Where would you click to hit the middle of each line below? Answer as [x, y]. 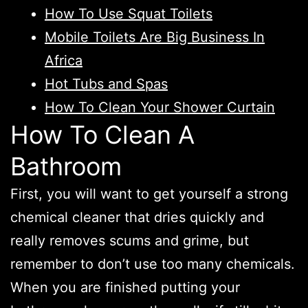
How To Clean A [102, 134]
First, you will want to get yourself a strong [149, 194]
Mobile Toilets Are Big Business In [155, 37]
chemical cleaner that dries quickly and [137, 217]
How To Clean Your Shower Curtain [160, 107]
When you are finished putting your [125, 287]
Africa [64, 60]
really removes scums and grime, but [130, 240]
